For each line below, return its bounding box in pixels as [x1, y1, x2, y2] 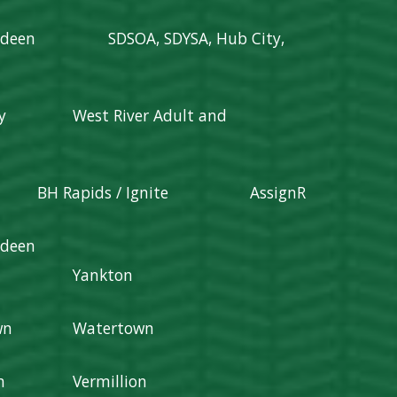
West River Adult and [73, 105, 259, 126]
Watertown [73, 317, 155, 339]
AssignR [250, 182, 307, 203]
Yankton [73, 264, 134, 285]
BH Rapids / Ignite [37, 182, 169, 203]
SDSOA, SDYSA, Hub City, [108, 27, 285, 49]
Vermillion [73, 370, 148, 392]
